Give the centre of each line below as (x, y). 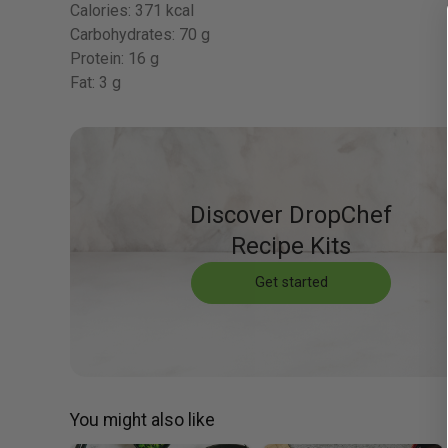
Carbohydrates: (122, 35)
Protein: (97, 59)
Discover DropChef (291, 215)
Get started (291, 283)
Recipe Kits (291, 246)
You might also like (142, 420)
